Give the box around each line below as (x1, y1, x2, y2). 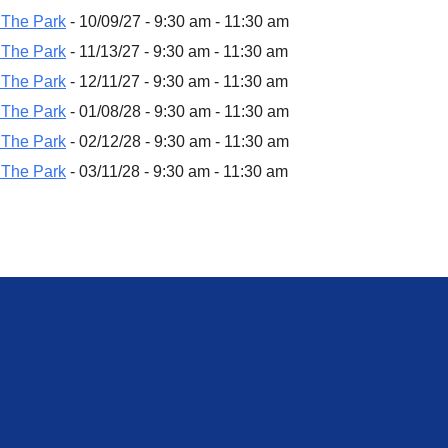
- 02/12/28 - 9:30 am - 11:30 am (66, 132, 289, 150)
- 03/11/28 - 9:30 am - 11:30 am (66, 162, 288, 180)
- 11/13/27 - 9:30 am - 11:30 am (66, 42, 288, 60)
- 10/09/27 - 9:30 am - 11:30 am (66, 12, 289, 30)
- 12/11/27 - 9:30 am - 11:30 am (66, 72, 288, 90)
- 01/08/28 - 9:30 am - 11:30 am (66, 102, 289, 120)
